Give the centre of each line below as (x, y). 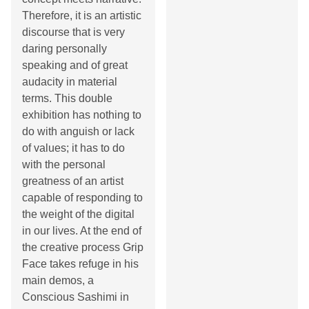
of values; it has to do (73, 148)
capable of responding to (82, 198)
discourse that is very (73, 32)
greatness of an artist (73, 181)
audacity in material (70, 82)
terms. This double (67, 99)
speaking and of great (75, 66)
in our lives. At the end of (82, 231)
